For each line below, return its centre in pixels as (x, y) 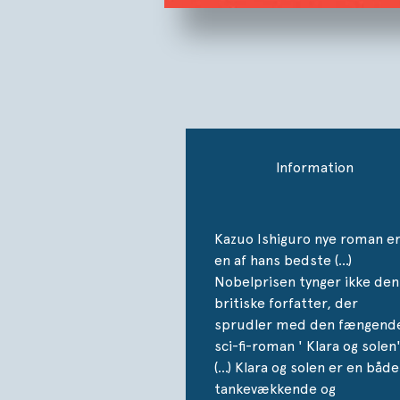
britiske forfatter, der (286, 303)
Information (314, 167)
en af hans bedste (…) (283, 260)
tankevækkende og (275, 388)
